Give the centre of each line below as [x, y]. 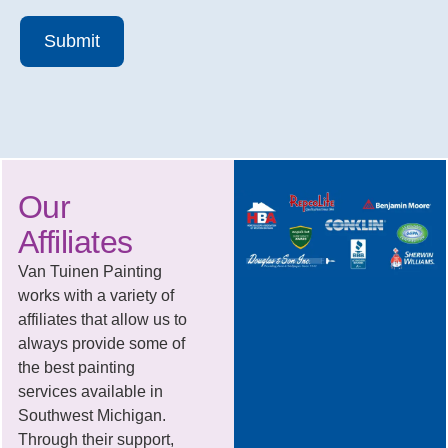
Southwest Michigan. [91, 416]
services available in [90, 392]
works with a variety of [95, 296]
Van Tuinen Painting [89, 272]
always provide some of [101, 344]
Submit [72, 40]
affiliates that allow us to [102, 320]
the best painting [76, 368]
